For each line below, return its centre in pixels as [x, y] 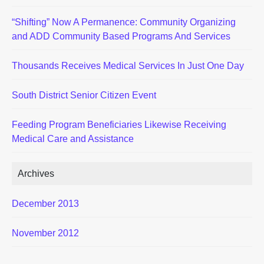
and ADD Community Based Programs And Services [121, 36]
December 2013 [45, 204]
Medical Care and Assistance [73, 139]
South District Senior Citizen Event [84, 95]
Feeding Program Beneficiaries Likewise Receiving [119, 125]
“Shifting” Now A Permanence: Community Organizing [124, 22]
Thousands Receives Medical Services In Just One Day [128, 66]
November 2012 [45, 233]
